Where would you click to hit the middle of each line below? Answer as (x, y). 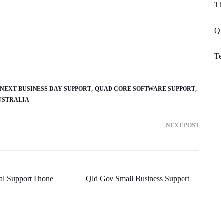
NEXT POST (183, 125)
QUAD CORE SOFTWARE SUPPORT (145, 89)
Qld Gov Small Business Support (137, 178)
